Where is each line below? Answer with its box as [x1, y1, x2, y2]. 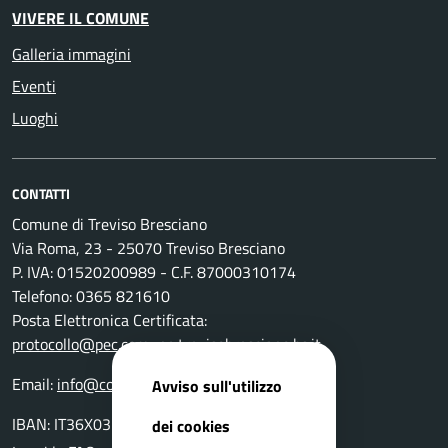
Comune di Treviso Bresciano [12, 212, 207, 236]
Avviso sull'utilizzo [152, 373, 282, 398]
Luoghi [12, 106, 58, 130]
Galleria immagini [12, 42, 131, 66]
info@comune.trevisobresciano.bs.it [57, 372, 299, 396]
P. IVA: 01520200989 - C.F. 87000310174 [12, 260, 296, 284]
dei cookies [152, 413, 230, 438]
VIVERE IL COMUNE [12, 6, 149, 30]
